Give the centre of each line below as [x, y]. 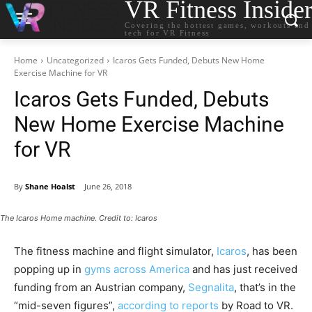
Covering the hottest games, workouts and [218, 25]
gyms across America [137, 270]
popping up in [49, 270]
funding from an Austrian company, [101, 288]
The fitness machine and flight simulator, [115, 251]
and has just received [243, 270]
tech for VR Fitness [167, 32]
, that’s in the [265, 288]
